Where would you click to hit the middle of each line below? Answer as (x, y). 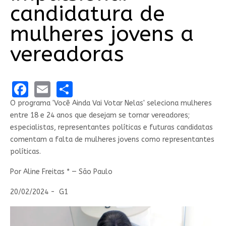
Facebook (63, 88)
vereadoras (67, 54)
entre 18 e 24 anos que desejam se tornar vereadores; (100, 115)
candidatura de (87, 14)
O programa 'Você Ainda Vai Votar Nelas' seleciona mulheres (111, 103)
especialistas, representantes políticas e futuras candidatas (111, 127)
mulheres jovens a (102, 34)
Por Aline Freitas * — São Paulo (61, 172)
